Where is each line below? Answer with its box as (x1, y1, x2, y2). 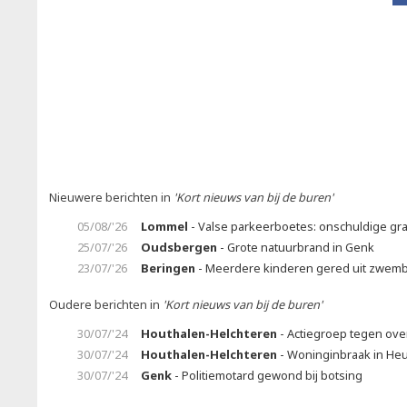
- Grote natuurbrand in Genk (217, 239, 374, 255)
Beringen (141, 260, 195, 276)
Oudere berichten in (49, 296, 163, 313)
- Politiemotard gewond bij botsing (172, 367, 362, 383)
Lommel (141, 218, 188, 234)
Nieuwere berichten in (49, 189, 174, 205)
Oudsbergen (141, 239, 217, 255)
